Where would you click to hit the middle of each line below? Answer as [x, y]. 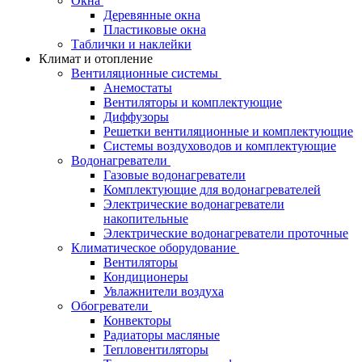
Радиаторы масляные [162, 335]
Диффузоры [136, 116]
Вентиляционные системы [145, 73]
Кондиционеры [146, 276]
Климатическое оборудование [154, 247]
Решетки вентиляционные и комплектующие [228, 131]
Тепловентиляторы [156, 349]
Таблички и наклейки [131, 44]
